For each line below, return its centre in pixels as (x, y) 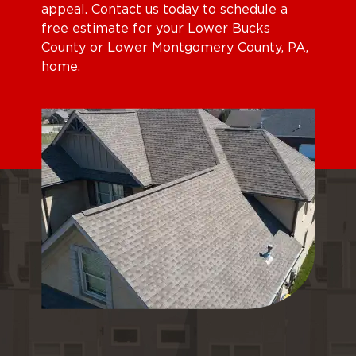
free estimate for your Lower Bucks (155, 28)
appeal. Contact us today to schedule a (164, 9)
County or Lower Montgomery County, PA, (174, 47)
